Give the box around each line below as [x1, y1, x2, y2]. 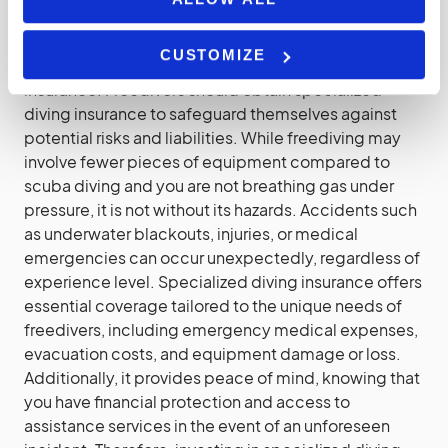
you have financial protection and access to [24, 391, 350, 412]
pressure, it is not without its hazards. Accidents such [24, 199, 417, 220]
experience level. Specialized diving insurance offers [24, 271, 422, 292]
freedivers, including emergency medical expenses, [24, 319, 418, 340]
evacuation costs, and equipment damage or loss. [24, 343, 401, 364]
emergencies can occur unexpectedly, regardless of [24, 247, 420, 268]
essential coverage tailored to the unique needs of [24, 295, 402, 316]
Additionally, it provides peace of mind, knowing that [24, 367, 420, 388]
